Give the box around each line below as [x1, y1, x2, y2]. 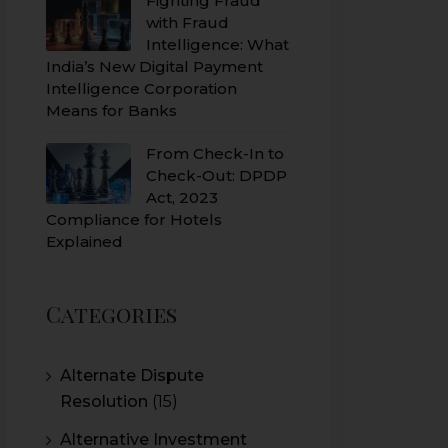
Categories [46, 299, 177, 329]
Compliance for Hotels [46, 210, 222, 229]
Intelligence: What [146, 35, 289, 54]
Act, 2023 [146, 188, 218, 207]
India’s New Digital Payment [46, 57, 263, 76]
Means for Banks [46, 101, 177, 120]
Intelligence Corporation [46, 79, 237, 98]
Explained [46, 232, 123, 251]
